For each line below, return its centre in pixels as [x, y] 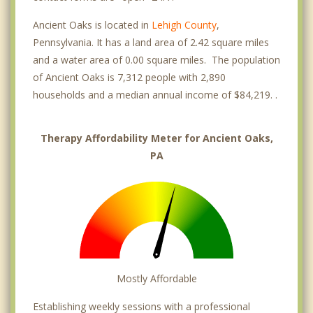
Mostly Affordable [156, 278]
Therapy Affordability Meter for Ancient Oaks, [156, 138]
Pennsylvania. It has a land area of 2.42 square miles [151, 42]
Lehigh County [184, 24]
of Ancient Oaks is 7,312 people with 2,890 [129, 77]
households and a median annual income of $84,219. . [155, 94]
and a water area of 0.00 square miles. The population [156, 59]
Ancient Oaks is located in [92, 24]
